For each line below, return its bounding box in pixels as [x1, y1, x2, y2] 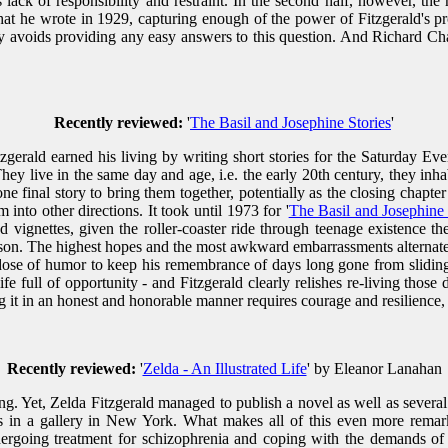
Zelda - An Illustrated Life [142, 360, 307, 378]
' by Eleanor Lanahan [306, 360, 442, 378]
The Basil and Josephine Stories [190, 114, 391, 132]
